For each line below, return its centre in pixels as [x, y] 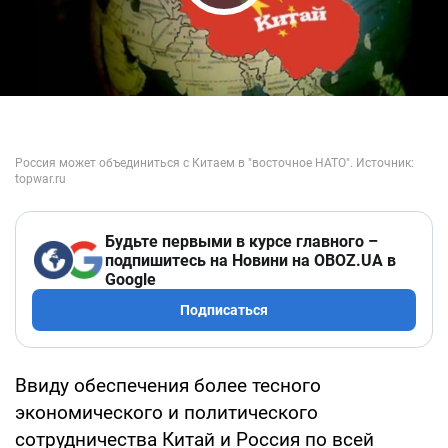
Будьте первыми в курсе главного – [241, 241]
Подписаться [224, 309]
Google [130, 279]
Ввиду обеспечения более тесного [168, 385]
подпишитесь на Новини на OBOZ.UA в [250, 260]
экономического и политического [166, 412]
